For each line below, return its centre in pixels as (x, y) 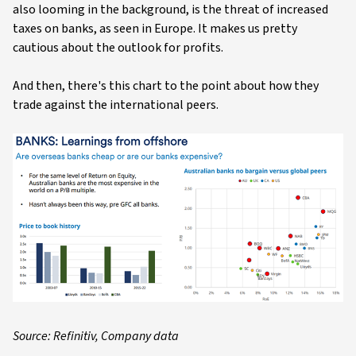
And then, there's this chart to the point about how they (166, 86)
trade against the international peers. (116, 105)
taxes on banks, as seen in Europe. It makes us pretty (155, 29)
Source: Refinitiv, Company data (96, 337)
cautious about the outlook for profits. (118, 48)
